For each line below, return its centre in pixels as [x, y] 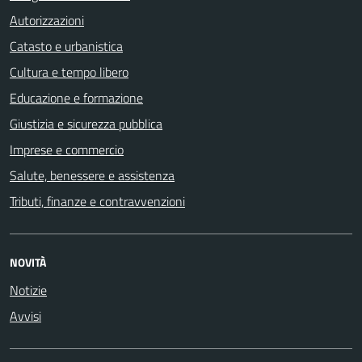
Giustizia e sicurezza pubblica [86, 123]
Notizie [28, 290]
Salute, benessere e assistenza [92, 175]
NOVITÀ [28, 262]
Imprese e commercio [67, 149]
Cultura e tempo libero [69, 72]
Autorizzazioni [47, 20]
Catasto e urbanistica [66, 46]
